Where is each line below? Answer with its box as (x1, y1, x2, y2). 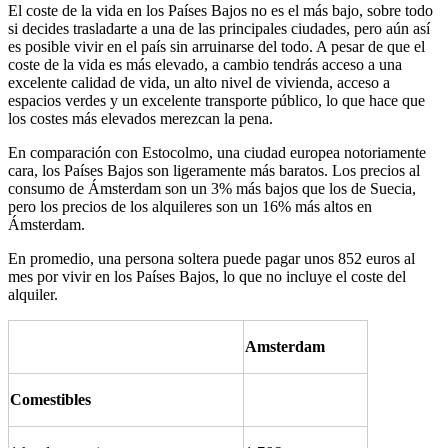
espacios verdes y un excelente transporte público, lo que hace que (8, 92, 425, 109)
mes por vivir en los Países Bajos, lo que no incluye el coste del (8, 268, 406, 285)
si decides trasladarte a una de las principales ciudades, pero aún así (8, 20, 430, 37)
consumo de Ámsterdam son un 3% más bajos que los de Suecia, (8, 180, 416, 197)
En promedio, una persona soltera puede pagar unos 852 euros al (8, 250, 415, 267)
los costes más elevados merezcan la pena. (8, 110, 273, 127)
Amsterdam (245, 338, 325, 355)
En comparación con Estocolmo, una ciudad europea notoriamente (8, 144, 426, 161)
